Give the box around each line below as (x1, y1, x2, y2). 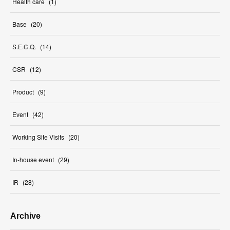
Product (12, 87, 34, 97)
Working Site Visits (12, 132, 64, 142)
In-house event (12, 155, 54, 164)
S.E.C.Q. (12, 42, 36, 51)
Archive (10, 212, 41, 221)
